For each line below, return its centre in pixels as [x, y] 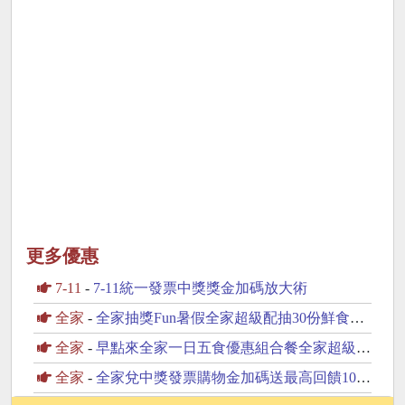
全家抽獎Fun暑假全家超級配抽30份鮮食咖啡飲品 [223, 317]
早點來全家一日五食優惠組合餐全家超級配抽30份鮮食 [226, 347]
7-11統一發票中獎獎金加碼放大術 [200, 287]
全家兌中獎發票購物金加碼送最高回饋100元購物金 [226, 377]
